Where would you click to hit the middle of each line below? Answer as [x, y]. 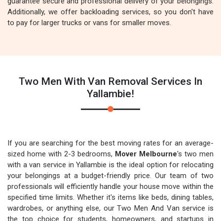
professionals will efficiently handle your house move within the [110, 186]
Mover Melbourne [146, 154]
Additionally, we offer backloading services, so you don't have [110, 12]
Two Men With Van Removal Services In [110, 81]
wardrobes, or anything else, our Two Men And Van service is [110, 208]
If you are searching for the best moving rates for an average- [110, 143]
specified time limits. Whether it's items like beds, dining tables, [110, 197]
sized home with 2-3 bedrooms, [61, 154]
